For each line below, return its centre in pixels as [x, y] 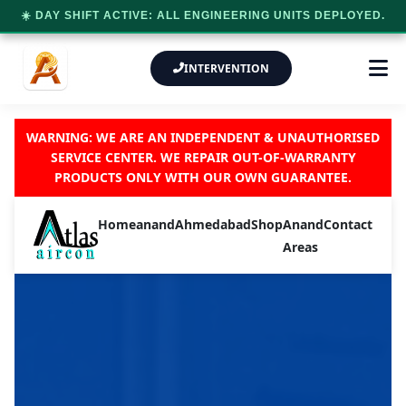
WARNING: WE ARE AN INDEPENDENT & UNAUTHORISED [203, 137]
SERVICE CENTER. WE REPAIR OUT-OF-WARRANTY [203, 157]
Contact [348, 224]
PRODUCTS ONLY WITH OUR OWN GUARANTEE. [203, 177]
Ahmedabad [213, 224]
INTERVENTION [226, 68]
